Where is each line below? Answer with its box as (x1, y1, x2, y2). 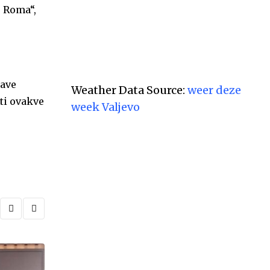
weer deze (187, 83, 241, 97)
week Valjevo (71, 100, 140, 114)
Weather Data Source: (71, 83, 187, 97)
